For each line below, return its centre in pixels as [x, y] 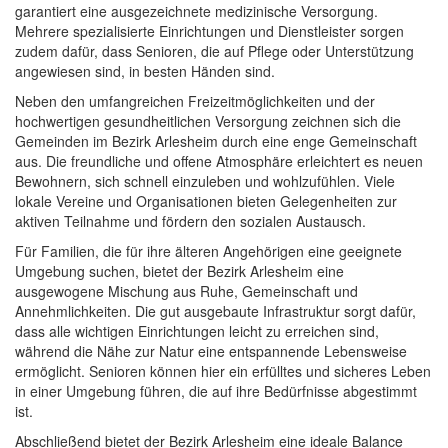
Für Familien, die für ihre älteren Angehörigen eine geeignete [208, 251]
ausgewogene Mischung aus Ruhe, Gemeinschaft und [186, 291]
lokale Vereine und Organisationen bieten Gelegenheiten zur [206, 201]
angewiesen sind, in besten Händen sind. [145, 71]
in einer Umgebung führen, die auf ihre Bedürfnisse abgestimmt [216, 391]
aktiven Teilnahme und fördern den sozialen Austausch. [190, 221]
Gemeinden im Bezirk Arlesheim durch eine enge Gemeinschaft [216, 141]
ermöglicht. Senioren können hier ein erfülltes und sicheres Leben [223, 371]
